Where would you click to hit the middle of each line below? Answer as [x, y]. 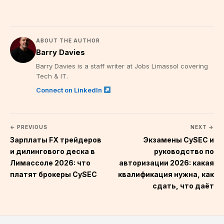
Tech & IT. [52, 76]
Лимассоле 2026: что [50, 162]
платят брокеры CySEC [53, 174]
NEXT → [202, 127]
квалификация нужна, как [166, 174]
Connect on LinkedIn [70, 90]
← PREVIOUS [29, 127]
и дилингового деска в [52, 151]
